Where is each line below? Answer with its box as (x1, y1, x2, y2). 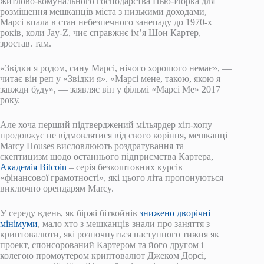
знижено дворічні (140, 207, 210, 218)
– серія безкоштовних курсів (67, 161, 183, 172)
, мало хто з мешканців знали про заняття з (38, 218, 210, 229)
